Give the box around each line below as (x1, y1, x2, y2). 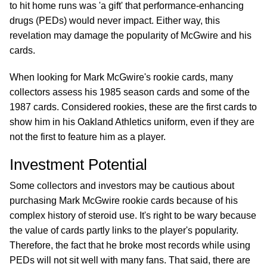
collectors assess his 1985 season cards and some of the (10, 87, 250, 97)
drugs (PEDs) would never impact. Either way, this (10, 15, 220, 26)
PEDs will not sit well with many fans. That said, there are (10, 255, 250, 265)
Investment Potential (10, 156, 147, 173)
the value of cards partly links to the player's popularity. (10, 225, 238, 235)
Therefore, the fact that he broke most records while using (10, 240, 250, 250)
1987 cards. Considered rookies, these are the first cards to (10, 102, 257, 112)
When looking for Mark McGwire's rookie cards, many (10, 72, 233, 82)
